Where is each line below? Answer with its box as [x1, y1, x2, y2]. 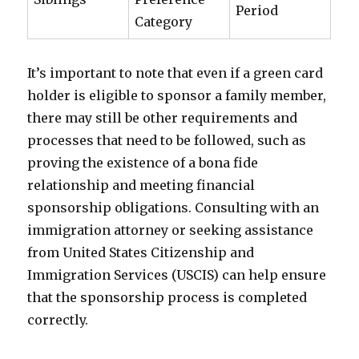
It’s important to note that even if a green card [27, 65, 324, 81]
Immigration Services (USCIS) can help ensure [27, 267, 327, 283]
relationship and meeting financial [27, 177, 256, 193]
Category [135, 14, 193, 30]
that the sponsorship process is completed [27, 289, 308, 305]
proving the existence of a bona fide [27, 155, 259, 171]
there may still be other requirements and [27, 110, 298, 126]
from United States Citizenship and [27, 244, 255, 260]
